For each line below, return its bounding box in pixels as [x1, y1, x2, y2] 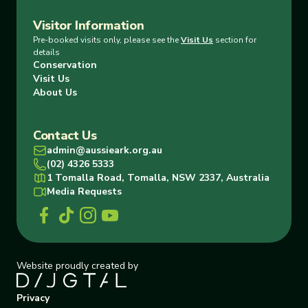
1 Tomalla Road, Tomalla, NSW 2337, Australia [47, 171, 269, 184]
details [33, 47, 60, 58]
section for [213, 34, 256, 45]
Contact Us [33, 127, 97, 144]
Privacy [16, 291, 49, 305]
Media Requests [47, 185, 122, 198]
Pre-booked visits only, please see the [33, 34, 181, 45]
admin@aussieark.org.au [47, 144, 162, 157]
